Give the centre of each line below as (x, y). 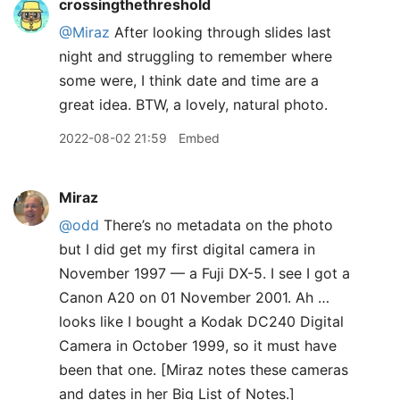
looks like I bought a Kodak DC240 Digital (201, 321)
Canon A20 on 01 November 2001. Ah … (194, 297)
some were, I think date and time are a (189, 80)
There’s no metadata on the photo (216, 225)
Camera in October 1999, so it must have (198, 345)
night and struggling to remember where (196, 56)
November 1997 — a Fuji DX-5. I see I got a (204, 273)
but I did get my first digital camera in (187, 249)
